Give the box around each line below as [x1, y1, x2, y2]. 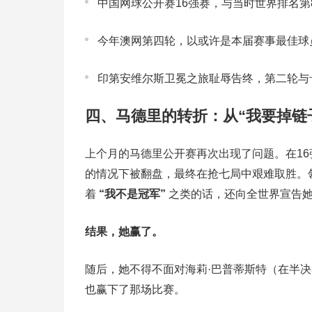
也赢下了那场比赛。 [85, 283, 185, 296]
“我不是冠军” [99, 188, 166, 201]
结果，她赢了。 [85, 226, 163, 238]
